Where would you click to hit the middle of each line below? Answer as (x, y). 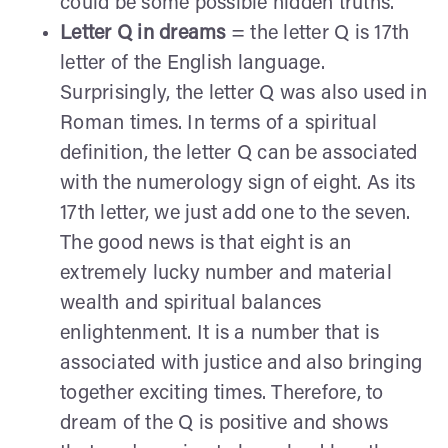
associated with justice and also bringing (241, 363)
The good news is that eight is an (206, 243)
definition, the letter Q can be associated (239, 153)
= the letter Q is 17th (317, 33)
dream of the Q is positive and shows (224, 423)
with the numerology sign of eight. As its (238, 183)
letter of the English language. (192, 63)
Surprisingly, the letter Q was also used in (243, 93)
